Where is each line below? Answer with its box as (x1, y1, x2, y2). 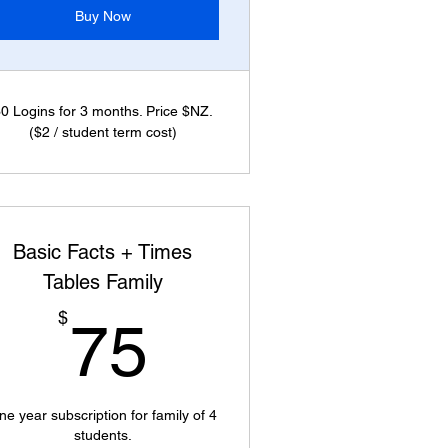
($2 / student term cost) (28, 124, 177, 140)
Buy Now (74, 8, 131, 24)
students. (73, 427, 132, 443)
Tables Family (42, 270, 163, 294)
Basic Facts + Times (13, 240, 193, 264)
